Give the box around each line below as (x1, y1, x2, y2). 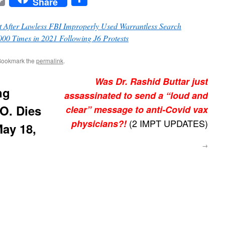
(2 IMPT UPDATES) (127, 117, 208, 130)
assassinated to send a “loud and (64, 89, 208, 102)
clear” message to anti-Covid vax (66, 103, 208, 117)
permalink (36, 56, 63, 65)
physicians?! (71, 117, 127, 131)
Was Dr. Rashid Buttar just (95, 75, 208, 88)
